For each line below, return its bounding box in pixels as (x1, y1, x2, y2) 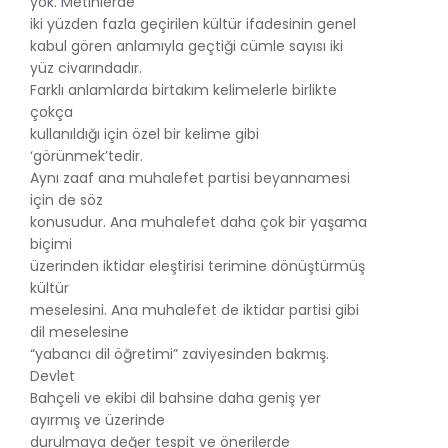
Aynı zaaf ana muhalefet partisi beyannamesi (30, 167, 350, 188)
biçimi (30, 233, 72, 254)
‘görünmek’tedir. (30, 145, 143, 166)
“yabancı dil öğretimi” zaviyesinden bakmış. (30, 343, 329, 364)
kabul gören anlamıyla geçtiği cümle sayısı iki (30, 35, 343, 56)
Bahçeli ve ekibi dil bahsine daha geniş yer (30, 387, 321, 408)
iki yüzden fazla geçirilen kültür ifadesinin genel (30, 13, 356, 34)
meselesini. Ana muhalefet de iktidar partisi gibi (30, 299, 359, 320)
